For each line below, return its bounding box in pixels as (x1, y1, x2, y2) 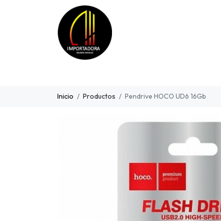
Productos (83, 92, 115, 101)
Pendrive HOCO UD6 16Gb (125, 92, 206, 101)
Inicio (57, 92, 74, 101)
